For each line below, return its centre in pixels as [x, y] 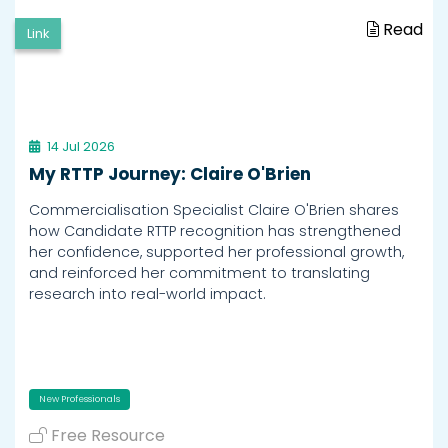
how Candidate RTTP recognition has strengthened [215, 230]
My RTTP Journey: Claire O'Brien [170, 173]
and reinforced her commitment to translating [199, 272]
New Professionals [79, 398]
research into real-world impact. [147, 293]
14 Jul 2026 [81, 146]
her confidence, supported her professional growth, [216, 251]
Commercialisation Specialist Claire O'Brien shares [214, 209]
